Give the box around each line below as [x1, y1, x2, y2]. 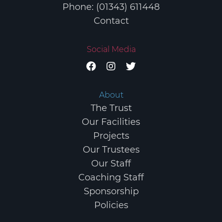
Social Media [86, 45, 136, 55]
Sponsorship [83, 186, 139, 197]
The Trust [90, 103, 132, 114]
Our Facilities [82, 116, 140, 128]
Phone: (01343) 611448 [62, 1, 160, 13]
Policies [94, 200, 128, 211]
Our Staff [91, 158, 131, 169]
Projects [93, 130, 129, 142]
